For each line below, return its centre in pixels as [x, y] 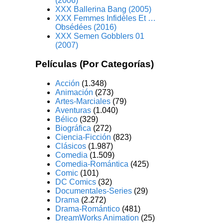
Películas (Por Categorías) [95, 64]
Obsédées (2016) [86, 27]
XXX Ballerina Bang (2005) [104, 9]
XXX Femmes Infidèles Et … [106, 18]
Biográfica [73, 128]
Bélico [67, 119]
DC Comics [76, 182]
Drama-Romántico [88, 209]
